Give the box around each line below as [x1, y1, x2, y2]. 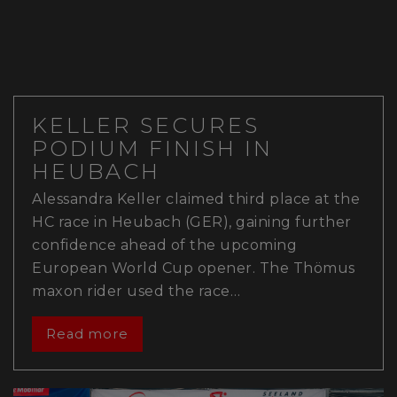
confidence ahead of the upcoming [32, 237, 297, 254]
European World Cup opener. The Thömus [32, 260, 355, 277]
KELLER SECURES [32, 113, 260, 139]
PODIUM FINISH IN [32, 136, 273, 162]
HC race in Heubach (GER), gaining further [32, 214, 352, 231]
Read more [45, 326, 128, 343]
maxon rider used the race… [32, 283, 240, 300]
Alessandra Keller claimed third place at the [32, 191, 360, 208]
